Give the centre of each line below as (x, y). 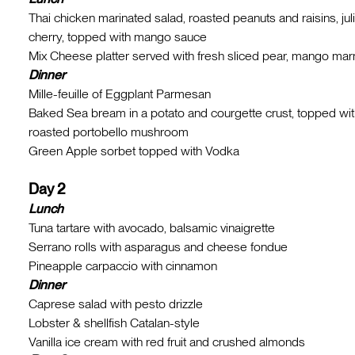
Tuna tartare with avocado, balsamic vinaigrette (152, 228)
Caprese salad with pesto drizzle (116, 304)
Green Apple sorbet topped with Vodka (134, 151)
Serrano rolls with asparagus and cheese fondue (158, 247)
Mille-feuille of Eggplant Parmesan (120, 94)
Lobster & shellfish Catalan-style (114, 323)
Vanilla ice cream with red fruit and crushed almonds (167, 342)
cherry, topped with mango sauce (118, 37)
